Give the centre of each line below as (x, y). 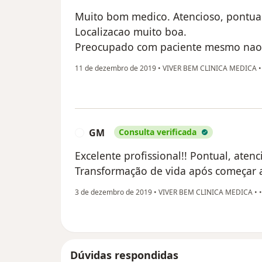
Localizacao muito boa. (131, 32)
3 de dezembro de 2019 (113, 192)
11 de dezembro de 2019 (116, 68)
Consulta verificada (158, 132)
